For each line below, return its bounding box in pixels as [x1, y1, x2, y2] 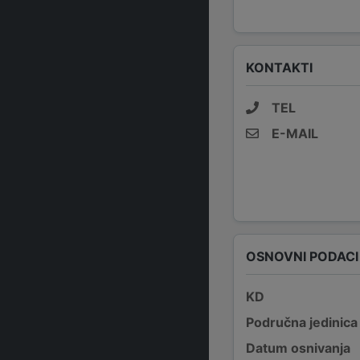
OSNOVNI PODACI [246, 247, 358, 264]
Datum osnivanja [246, 340, 350, 356]
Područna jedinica [246, 314, 358, 330]
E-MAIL [272, 125, 318, 141]
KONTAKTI [246, 59, 313, 76]
